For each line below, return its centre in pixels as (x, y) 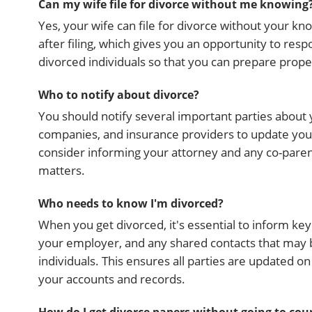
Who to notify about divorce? (119, 95)
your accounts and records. (112, 279)
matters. (62, 170)
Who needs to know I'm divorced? (131, 203)
